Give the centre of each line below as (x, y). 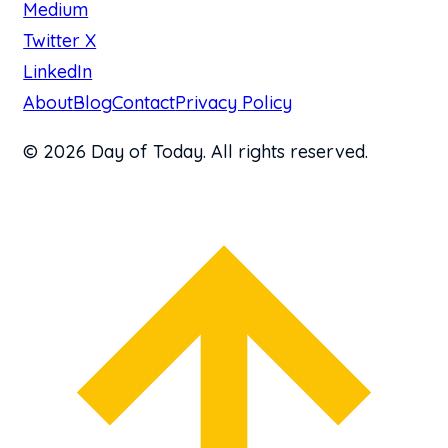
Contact (144, 102)
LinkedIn (58, 71)
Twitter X (60, 40)
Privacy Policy (234, 102)
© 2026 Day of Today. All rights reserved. (196, 151)
